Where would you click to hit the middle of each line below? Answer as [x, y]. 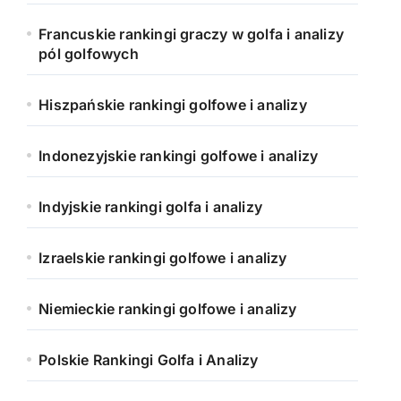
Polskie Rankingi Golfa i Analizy [149, 360]
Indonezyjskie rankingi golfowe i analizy [179, 156]
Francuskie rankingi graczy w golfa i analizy [192, 34]
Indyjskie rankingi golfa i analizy [151, 207]
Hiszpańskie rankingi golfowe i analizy [173, 105]
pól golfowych [89, 54]
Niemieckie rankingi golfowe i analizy [168, 309]
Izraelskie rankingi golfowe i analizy [163, 258]
